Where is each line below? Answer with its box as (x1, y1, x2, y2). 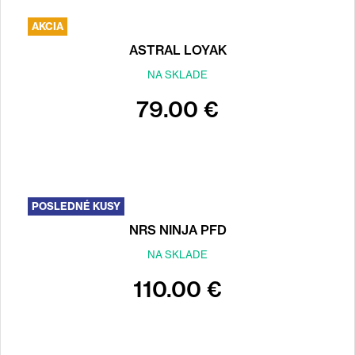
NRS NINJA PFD (128, 222, 227, 238)
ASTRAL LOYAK (128, 42, 227, 58)
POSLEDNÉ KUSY (32, 200, 120, 212)
